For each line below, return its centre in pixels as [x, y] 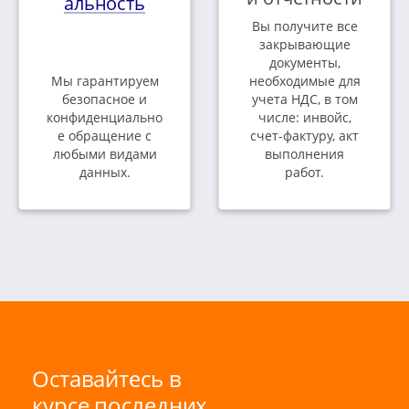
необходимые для [304, 81]
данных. [105, 173]
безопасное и [105, 100]
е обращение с [105, 136]
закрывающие [304, 45]
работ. [304, 173]
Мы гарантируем [105, 81]
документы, [304, 63]
